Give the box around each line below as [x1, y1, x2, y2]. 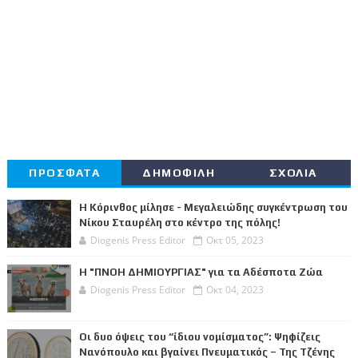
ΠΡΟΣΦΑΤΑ [29, 165, 101, 179]
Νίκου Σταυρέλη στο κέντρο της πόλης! [78, 216, 280, 229]
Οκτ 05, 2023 [205, 233, 264, 247]
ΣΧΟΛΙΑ [268, 165, 317, 179]
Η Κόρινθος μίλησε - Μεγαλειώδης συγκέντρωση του [78, 201, 348, 213]
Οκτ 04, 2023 [205, 282, 264, 296]
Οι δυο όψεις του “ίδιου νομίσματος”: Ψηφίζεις [78, 330, 320, 343]
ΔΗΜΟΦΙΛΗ [142, 165, 216, 179]
